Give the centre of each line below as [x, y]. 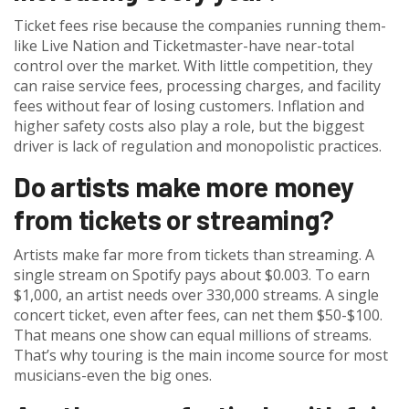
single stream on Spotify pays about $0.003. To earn [192, 275]
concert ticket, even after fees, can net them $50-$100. [198, 315]
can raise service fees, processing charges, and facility [197, 86]
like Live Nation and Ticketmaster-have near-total [184, 46]
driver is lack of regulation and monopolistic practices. [198, 147]
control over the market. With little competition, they [193, 66]
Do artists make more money [184, 187]
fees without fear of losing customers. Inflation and [189, 106]
